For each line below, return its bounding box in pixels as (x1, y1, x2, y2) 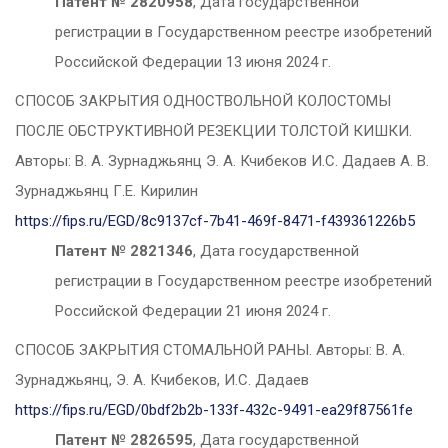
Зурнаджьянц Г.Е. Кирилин (15, 182, 202, 201)
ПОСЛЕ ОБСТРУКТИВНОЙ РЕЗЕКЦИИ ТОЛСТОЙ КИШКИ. (15, 122, 412, 141)
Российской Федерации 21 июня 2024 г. (55, 302, 331, 321)
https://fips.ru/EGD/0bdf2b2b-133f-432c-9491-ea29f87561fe (15, 401, 413, 420)
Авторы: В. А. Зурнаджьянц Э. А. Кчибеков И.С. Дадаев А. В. (15, 152, 429, 171)
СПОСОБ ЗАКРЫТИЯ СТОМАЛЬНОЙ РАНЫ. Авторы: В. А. (15, 341, 405, 360)
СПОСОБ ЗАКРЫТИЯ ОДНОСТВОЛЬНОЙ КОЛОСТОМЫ (15, 92, 391, 111)
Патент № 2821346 (55, 242, 193, 261)
